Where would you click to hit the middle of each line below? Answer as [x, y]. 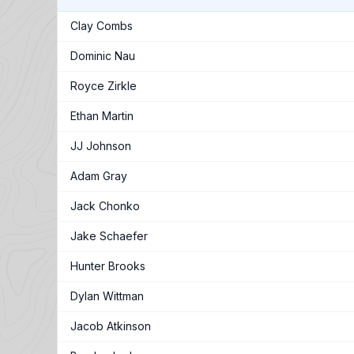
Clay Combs [102, 26]
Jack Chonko [105, 206]
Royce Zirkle [104, 86]
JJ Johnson [101, 146]
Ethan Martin [102, 116]
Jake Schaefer [109, 236]
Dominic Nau [103, 56]
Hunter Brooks [108, 266]
